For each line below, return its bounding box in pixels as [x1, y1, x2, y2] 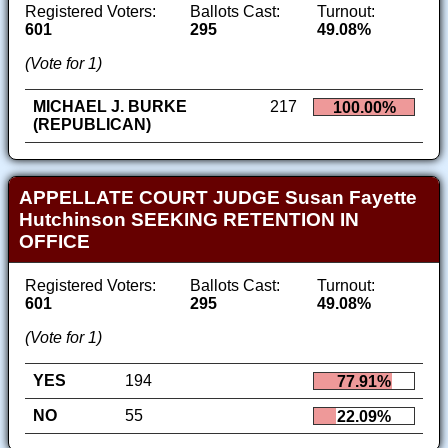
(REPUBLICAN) [33, 116, 151, 134]
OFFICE [18, 230, 90, 252]
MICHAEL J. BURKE [33, 98, 187, 116]
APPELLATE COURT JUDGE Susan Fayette [18, 186, 417, 208]
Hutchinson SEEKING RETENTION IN [18, 208, 359, 230]
